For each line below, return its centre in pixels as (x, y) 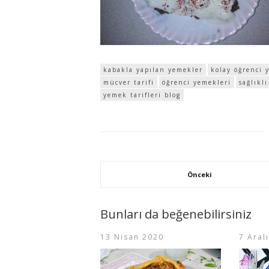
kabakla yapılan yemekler (153, 70)
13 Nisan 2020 (132, 237)
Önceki (200, 175)
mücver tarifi (129, 83)
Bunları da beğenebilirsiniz (176, 214)
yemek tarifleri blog (142, 95)
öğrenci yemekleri (197, 83)
